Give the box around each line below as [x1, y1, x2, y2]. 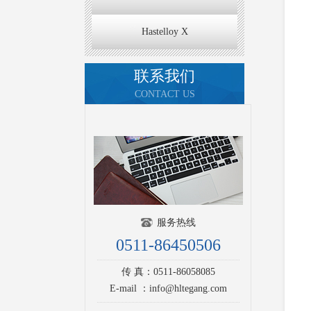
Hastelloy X [141, 26, 188, 37]
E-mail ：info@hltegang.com [109, 283, 227, 294]
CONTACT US [134, 88, 195, 99]
